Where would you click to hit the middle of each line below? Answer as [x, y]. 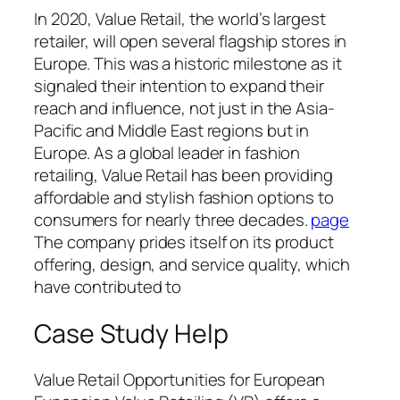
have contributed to [108, 286]
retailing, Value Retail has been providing [183, 175]
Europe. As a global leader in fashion [167, 152]
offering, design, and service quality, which [192, 264]
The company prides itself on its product [184, 242]
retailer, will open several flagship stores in [191, 41]
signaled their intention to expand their [179, 85]
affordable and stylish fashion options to [184, 197]
